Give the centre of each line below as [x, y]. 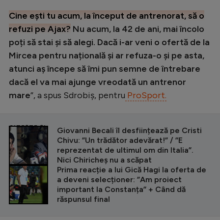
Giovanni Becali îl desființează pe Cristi [129, 130]
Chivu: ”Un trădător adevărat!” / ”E [120, 140]
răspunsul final [83, 199]
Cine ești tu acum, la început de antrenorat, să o [107, 15]
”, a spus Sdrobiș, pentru [78, 95]
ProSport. [146, 95]
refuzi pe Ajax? [40, 29]
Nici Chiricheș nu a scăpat [104, 160]
